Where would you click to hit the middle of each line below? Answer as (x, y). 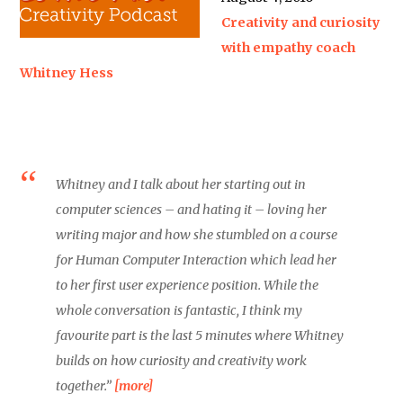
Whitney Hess (67, 73)
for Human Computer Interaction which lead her (197, 260)
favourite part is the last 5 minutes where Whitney (200, 336)
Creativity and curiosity (301, 22)
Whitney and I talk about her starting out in (181, 184)
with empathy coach (289, 48)
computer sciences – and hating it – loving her (192, 210)
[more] (134, 386)
